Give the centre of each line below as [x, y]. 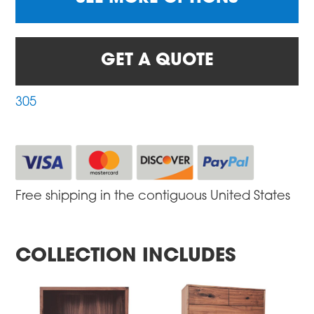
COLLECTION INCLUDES [126, 257]
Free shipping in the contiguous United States [153, 196]
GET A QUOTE [157, 61]
